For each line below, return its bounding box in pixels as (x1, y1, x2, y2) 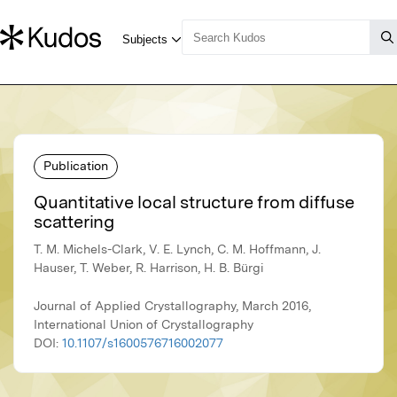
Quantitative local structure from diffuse (34, 191, 354, 214)
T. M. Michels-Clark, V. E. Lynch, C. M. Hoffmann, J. (34, 242, 321, 257)
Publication (43, 158, 108, 173)
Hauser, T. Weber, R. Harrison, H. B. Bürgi (34, 261, 263, 276)
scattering (34, 211, 115, 233)
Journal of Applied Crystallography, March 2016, (34, 299, 311, 314)
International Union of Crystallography (34, 317, 253, 332)
